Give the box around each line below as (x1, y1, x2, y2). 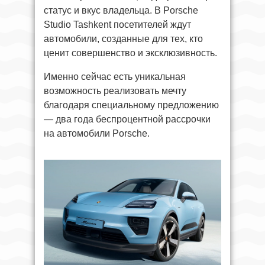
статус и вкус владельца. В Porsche (44, 5, 198, 15)
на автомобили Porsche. (44, 128, 150, 138)
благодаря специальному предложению (44, 99, 219, 110)
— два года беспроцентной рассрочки (44, 114, 211, 124)
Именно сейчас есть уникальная (44, 71, 186, 82)
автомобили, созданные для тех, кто (44, 33, 203, 44)
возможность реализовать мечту (44, 85, 186, 96)
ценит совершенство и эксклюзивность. (44, 47, 217, 58)
